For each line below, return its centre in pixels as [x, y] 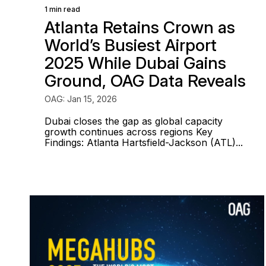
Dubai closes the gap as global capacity [134, 121]
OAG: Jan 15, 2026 [81, 99]
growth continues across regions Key [129, 132]
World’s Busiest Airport [131, 45]
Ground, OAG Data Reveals [145, 81]
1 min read [62, 9]
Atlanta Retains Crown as [140, 27]
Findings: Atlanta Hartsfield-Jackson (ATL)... [144, 142]
